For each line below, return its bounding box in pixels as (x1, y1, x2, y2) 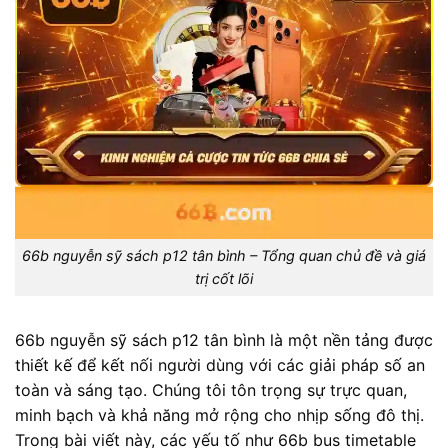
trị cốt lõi (195, 270, 253, 288)
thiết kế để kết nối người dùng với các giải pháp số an (15, 355, 425, 376)
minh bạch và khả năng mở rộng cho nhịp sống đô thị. (15, 405, 424, 426)
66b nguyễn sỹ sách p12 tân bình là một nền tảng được (15, 330, 433, 351)
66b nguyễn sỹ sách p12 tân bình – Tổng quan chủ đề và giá (22, 247, 426, 265)
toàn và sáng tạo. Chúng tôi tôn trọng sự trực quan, (15, 380, 407, 401)
